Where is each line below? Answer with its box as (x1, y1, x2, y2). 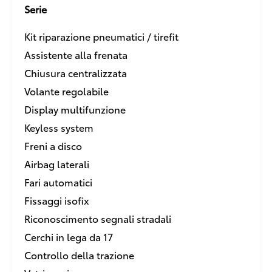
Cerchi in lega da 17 (24, 229, 113, 243)
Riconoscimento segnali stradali (24, 211, 171, 225)
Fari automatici (24, 175, 92, 189)
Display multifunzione (24, 102, 126, 116)
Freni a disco (24, 138, 82, 152)
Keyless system (24, 120, 93, 134)
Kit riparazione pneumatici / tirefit (24, 29, 178, 43)
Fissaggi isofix (24, 193, 89, 207)
